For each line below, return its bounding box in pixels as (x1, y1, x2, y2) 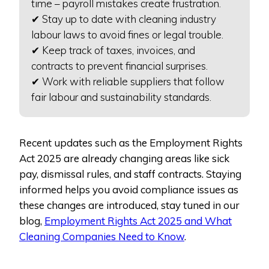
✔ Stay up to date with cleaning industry (31, 13, 216, 26)
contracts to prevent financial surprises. (31, 59, 208, 73)
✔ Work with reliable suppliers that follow (31, 75, 225, 88)
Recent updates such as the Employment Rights (19, 136, 243, 150)
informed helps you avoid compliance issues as (19, 183, 238, 196)
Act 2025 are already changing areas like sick (19, 152, 229, 165)
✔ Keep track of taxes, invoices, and (31, 44, 195, 57)
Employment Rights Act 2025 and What (44, 214, 232, 228)
